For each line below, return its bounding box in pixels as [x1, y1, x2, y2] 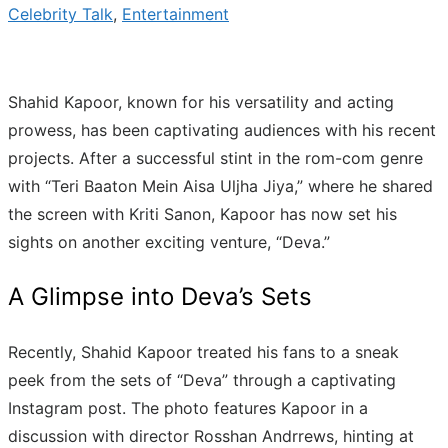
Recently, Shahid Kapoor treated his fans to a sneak [8, 341, 399, 362]
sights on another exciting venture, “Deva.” [8, 231, 330, 252]
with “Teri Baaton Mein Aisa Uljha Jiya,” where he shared [8, 175, 433, 196]
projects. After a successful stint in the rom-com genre [8, 147, 423, 168]
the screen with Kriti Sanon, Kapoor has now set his [8, 203, 397, 224]
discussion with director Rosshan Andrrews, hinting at [8, 425, 414, 446]
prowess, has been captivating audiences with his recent [8, 119, 436, 140]
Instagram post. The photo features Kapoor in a [8, 397, 368, 418]
